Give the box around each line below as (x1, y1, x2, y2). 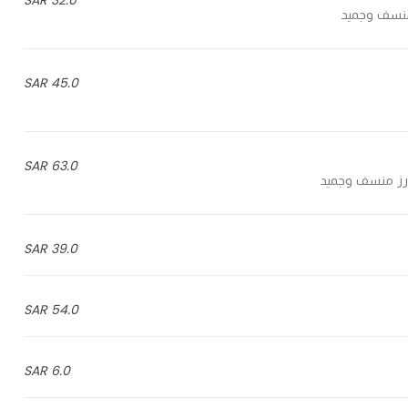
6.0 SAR (50, 362, 70, 380)
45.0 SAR (50, 74, 78, 92)
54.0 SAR (50, 301, 78, 319)
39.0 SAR (50, 240, 77, 258)
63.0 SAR (50, 157, 77, 175)
